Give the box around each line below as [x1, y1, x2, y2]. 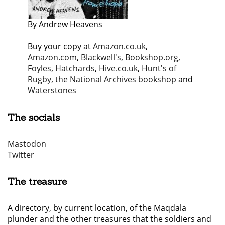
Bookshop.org [125, 52, 178, 63]
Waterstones [28, 85, 76, 96]
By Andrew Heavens [28, 19, 102, 30]
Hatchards [55, 63, 95, 74]
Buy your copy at [28, 41, 93, 52]
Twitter [8, 149, 34, 161]
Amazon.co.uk [93, 41, 146, 52]
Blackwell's [81, 52, 121, 63]
